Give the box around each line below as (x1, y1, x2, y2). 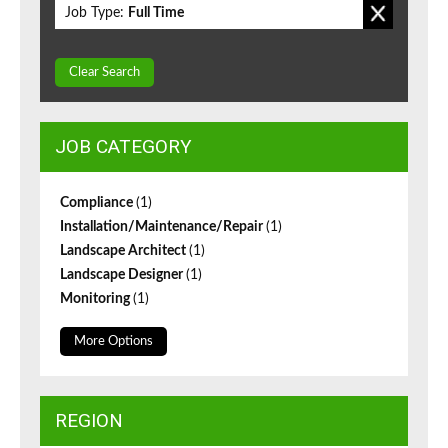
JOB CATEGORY (55, 135, 192, 159)
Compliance (60, 196, 136, 211)
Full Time (128, 6, 184, 21)
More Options (74, 335, 153, 349)
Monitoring (60, 292, 133, 307)
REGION (55, 409, 123, 433)
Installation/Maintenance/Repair (60, 220, 266, 235)
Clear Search (69, 66, 140, 80)
